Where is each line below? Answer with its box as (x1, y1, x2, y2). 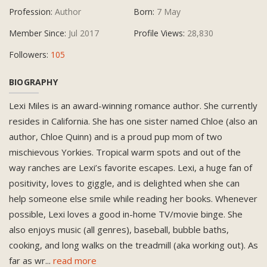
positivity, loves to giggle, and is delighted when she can (9, 177, 240, 189)
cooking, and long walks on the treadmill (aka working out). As (9, 239, 258, 251)
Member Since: (9, 27, 69, 39)
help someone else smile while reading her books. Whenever (9, 193, 257, 204)
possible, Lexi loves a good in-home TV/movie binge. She (9, 208, 243, 220)
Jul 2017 (69, 27, 99, 39)
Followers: (9, 49, 51, 60)
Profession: (9, 6, 55, 17)
